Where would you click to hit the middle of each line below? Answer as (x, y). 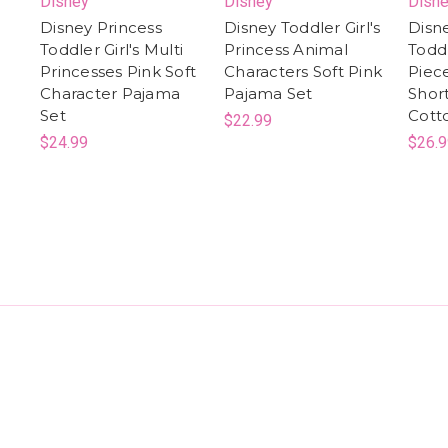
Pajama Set (268, 93)
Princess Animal (286, 49)
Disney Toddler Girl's (302, 27)
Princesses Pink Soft (118, 71)
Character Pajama (110, 93)
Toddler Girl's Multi (111, 49)
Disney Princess (101, 27)
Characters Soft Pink (303, 71)
